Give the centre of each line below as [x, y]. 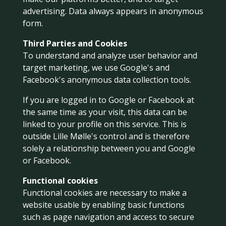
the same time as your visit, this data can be [105, 112]
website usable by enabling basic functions [103, 205]
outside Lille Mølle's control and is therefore [106, 136]
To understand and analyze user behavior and [110, 55]
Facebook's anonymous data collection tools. [107, 80]
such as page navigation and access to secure [108, 217]
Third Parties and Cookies [75, 43]
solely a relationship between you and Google [109, 148]
